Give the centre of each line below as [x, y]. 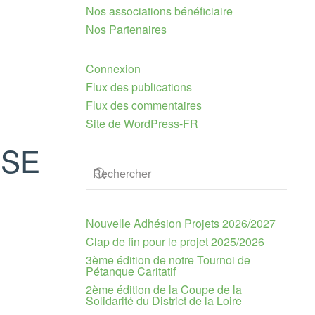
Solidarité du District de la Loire [164, 301]
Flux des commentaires [144, 105]
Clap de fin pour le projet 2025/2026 [175, 242]
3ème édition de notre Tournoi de [168, 260]
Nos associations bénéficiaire [159, 11]
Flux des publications [139, 87]
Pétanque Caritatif [131, 271]
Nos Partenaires [126, 29]
